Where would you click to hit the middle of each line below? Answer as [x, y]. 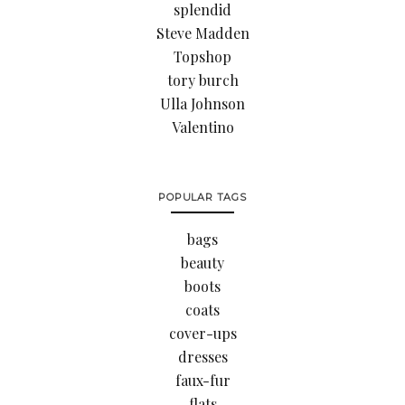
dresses [202, 356]
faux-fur [202, 380]
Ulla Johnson [202, 103]
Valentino [202, 127]
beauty [202, 262]
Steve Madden [202, 33]
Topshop [202, 56]
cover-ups [202, 333]
